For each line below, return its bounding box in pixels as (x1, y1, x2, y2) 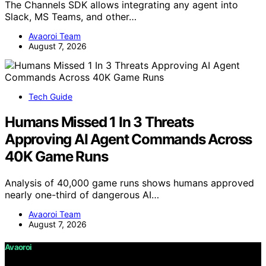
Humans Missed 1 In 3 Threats (5, 113, 194, 131)
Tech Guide (28, 91, 72, 102)
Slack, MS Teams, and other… (5, 11, 137, 23)
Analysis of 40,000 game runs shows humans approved (5, 177, 254, 189)
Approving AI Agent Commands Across (5, 131, 252, 148)
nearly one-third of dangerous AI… (5, 189, 159, 201)
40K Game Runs (5, 148, 108, 166)
